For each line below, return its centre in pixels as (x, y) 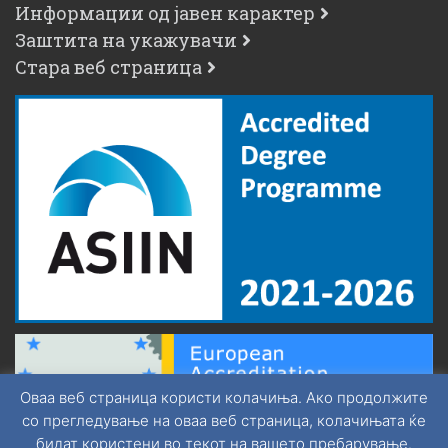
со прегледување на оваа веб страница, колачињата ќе (224, 421)
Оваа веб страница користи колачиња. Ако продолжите (224, 398)
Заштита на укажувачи (126, 39)
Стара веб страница (108, 66)
